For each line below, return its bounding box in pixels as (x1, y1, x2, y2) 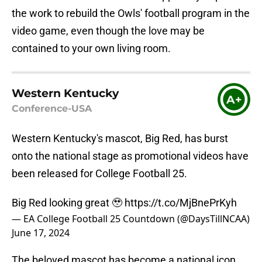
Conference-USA (12, 103, 92, 115)
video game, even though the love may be (12, 25, 205, 37)
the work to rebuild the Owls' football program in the (12, 7, 250, 20)
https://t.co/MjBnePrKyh (125, 196, 237, 209)
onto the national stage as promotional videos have (12, 150, 249, 163)
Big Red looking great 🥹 (12, 196, 125, 209)
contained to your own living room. (12, 42, 171, 55)
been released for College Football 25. (12, 167, 187, 180)
